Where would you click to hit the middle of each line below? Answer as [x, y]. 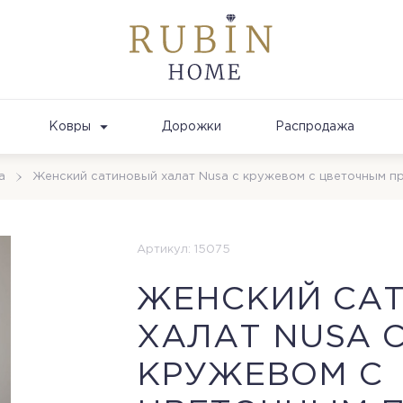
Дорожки [192, 126]
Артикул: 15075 [184, 250]
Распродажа [315, 126]
